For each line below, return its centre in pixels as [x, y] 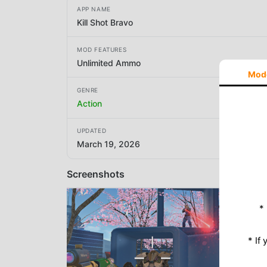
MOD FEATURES [102, 49]
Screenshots [96, 174]
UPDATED [92, 131]
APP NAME [94, 9]
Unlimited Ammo [109, 63]
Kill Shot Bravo [105, 22]
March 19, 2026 [108, 144]
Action [89, 103]
